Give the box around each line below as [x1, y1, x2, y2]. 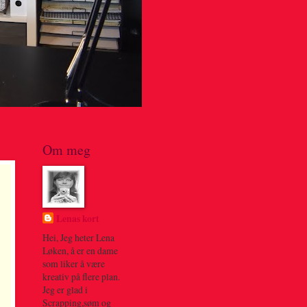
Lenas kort [56, 211, 99, 225]
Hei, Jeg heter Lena [42, 230, 114, 244]
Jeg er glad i [42, 282, 88, 296]
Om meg [42, 140, 90, 159]
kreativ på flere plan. [42, 269, 120, 283]
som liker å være [42, 256, 105, 270]
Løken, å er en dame [42, 243, 118, 257]
